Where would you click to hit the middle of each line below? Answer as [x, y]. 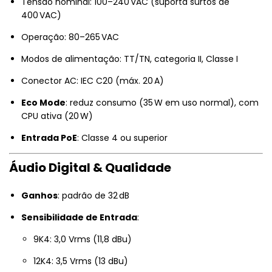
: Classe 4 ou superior [124, 138]
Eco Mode [43, 102]
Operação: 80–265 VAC [70, 37]
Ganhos [39, 195]
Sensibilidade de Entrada [79, 217]
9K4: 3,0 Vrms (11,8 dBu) [83, 239]
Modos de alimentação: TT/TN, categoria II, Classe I [130, 59]
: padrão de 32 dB [93, 195]
